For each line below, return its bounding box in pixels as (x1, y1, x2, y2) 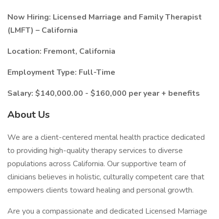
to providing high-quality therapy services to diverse (7, 145, 183, 156)
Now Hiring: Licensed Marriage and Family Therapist (7, 12, 202, 22)
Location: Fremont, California (7, 46, 115, 57)
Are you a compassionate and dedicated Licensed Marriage (7, 206, 207, 217)
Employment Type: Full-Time (7, 67, 115, 78)
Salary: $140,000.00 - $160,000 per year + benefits (7, 88, 202, 99)
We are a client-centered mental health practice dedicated (7, 132, 205, 143)
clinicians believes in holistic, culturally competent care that (7, 172, 204, 182)
